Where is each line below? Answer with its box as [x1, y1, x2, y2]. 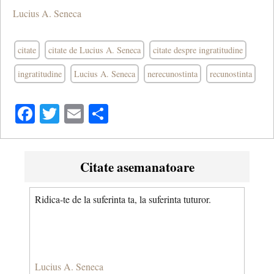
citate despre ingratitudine [153, 44, 243, 56]
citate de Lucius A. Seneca [48, 44, 141, 56]
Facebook [35, 100, 110, 127]
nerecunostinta [147, 68, 198, 80]
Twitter [59, 100, 116, 127]
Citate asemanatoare [80, 157, 194, 177]
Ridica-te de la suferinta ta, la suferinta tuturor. [35, 193, 211, 206]
